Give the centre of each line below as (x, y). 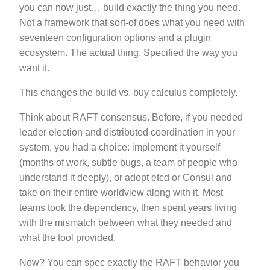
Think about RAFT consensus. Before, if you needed (131, 118)
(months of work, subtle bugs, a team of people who (128, 163)
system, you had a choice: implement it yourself (120, 148)
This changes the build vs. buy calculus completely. (128, 93)
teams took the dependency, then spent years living (128, 208)
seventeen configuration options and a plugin (115, 38)
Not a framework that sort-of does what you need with (132, 23)
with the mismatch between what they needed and (126, 223)
